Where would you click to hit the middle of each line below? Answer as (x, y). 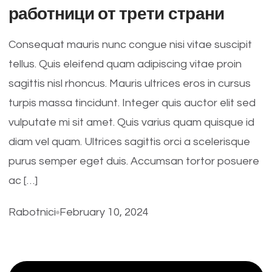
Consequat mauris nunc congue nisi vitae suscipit (130, 45)
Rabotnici (32, 212)
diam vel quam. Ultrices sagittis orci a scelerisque (129, 142)
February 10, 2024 (104, 212)
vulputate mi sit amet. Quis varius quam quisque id (131, 122)
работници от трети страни (116, 13)
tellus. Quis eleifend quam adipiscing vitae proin (125, 64)
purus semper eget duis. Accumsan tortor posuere (134, 161)
